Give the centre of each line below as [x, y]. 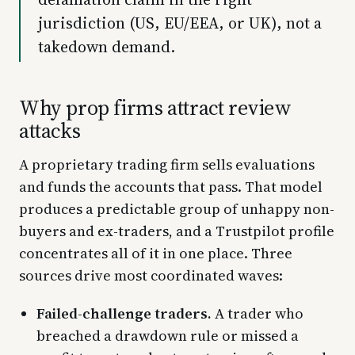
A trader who [258, 313]
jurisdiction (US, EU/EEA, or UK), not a [180, 23]
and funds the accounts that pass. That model [171, 186]
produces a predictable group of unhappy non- [177, 208]
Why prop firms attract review [155, 107]
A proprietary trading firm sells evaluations [167, 164]
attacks [50, 130]
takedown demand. [107, 46]
